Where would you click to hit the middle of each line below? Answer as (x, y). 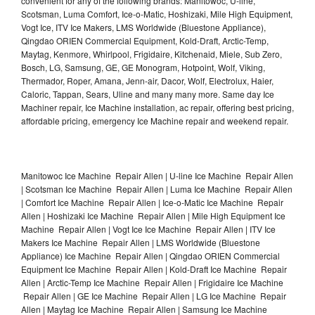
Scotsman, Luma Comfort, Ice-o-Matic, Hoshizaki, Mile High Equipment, (157, 13)
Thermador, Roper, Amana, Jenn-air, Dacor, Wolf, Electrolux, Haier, (147, 80)
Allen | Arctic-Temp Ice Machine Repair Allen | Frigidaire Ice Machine (152, 282)
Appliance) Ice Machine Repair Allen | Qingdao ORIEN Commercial (150, 255)
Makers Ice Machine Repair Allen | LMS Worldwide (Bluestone (141, 242)
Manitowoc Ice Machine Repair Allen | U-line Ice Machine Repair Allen (157, 175)
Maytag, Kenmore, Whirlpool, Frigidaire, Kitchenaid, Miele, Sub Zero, (152, 53)
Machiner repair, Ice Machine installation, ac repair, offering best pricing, (157, 107)
